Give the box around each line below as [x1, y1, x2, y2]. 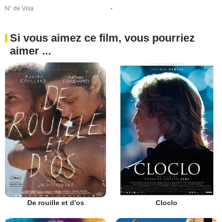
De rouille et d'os [27, 198, 84, 207]
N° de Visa [5, 4, 34, 12]
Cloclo [156, 198, 177, 207]
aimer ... [10, 44, 51, 57]
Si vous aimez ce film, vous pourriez [10, 31, 195, 44]
